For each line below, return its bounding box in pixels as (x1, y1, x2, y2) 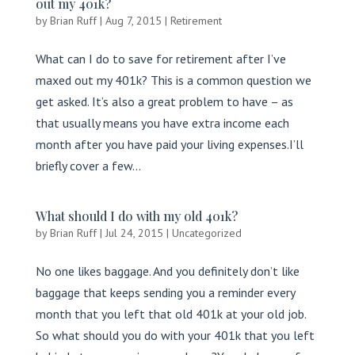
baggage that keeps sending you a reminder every (35, 284, 295, 300)
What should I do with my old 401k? (35, 208, 238, 224)
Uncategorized (171, 226, 242, 240)
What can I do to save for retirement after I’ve (35, 51, 286, 67)
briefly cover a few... (35, 158, 141, 174)
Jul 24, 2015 (105, 226, 163, 240)
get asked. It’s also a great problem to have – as (35, 94, 293, 109)
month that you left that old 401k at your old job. (35, 306, 306, 322)
